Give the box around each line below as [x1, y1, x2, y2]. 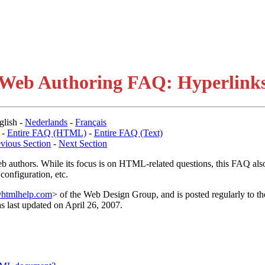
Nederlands [25, 117, 68, 127]
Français [75, 117, 107, 127]
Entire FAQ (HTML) [7, 127, 86, 138]
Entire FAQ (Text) [93, 127, 163, 138]
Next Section [59, 138, 108, 148]
